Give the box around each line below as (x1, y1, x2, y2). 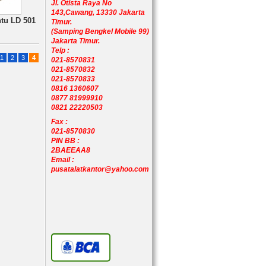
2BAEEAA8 (51, 146, 90, 154)
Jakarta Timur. (51, 37, 100, 45)
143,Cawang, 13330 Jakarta (51, 8, 145, 17)
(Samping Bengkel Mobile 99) (51, 27, 149, 36)
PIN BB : (51, 137, 80, 145)
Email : (51, 156, 74, 164)
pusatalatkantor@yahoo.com (51, 165, 149, 173)
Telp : (51, 46, 69, 55)
